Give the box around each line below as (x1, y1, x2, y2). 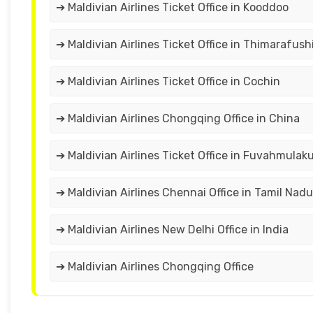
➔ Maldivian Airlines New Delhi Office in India (56, 223, 289, 237)
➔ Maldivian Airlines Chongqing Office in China (56, 112, 300, 126)
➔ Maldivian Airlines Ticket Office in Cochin (56, 75, 280, 89)
